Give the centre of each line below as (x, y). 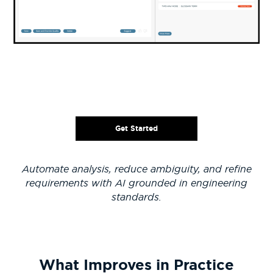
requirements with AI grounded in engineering (136, 183)
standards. (136, 197)
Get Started (136, 128)
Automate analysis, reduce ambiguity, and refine (136, 169)
